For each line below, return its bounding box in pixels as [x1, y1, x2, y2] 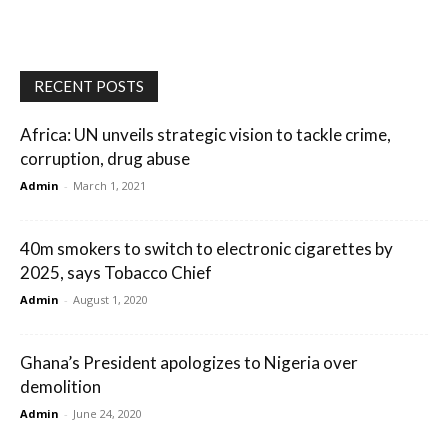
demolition [20, 376, 101, 398]
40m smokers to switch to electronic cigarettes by [20, 238, 393, 260]
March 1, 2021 [73, 178, 146, 194]
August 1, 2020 [73, 292, 148, 308]
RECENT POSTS [34, 77, 144, 96]
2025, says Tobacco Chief [20, 262, 212, 284]
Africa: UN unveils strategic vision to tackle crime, [20, 124, 391, 146]
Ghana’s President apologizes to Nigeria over [20, 352, 358, 374]
